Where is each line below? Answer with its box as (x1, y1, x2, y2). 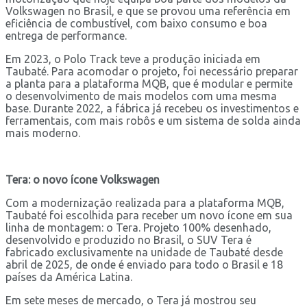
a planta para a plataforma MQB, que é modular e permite (5, 77, 293, 90)
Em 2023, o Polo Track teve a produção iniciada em (5, 52, 260, 65)
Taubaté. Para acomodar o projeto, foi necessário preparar (5, 64, 298, 77)
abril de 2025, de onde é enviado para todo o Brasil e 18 (5, 258, 283, 271)
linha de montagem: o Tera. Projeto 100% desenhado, (5, 221, 271, 234)
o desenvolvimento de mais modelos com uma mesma (5, 89, 277, 102)
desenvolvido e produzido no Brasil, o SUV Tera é (5, 233, 251, 246)
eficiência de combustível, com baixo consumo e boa (5, 16, 267, 29)
